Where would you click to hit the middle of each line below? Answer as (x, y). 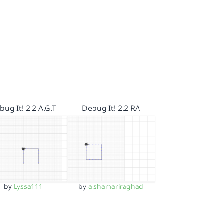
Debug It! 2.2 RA (111, 108)
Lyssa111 (28, 186)
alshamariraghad (116, 186)
